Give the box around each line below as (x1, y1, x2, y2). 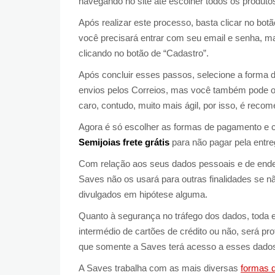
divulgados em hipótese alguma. (79, 188, 207, 199)
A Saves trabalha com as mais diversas (79, 262, 241, 273)
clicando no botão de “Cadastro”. (79, 47, 209, 58)
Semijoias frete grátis (79, 136, 169, 147)
